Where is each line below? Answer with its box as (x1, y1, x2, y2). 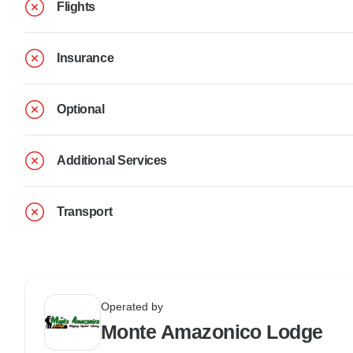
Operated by (101, 299, 163, 313)
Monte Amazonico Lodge (101, 320, 323, 343)
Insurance (57, 50, 114, 65)
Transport (57, 204, 113, 218)
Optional (57, 102, 105, 116)
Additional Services (57, 153, 167, 167)
